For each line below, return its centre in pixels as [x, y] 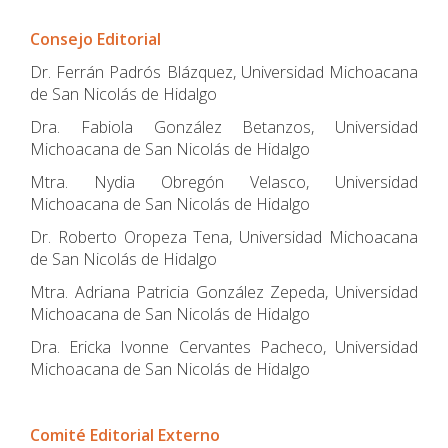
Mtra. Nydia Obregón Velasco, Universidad [224, 182]
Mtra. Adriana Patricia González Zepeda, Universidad [224, 292]
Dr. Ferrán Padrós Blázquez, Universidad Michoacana [224, 72]
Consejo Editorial [95, 39]
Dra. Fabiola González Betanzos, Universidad [224, 127]
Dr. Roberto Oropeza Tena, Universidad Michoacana [224, 237]
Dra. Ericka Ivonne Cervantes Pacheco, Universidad [224, 347]
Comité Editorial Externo [125, 435]
